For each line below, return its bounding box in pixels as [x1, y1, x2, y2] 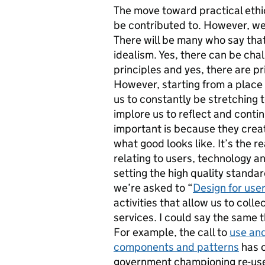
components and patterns [114, 240, 239, 254]
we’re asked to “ [114, 181, 193, 195]
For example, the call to [114, 225, 230, 239]
